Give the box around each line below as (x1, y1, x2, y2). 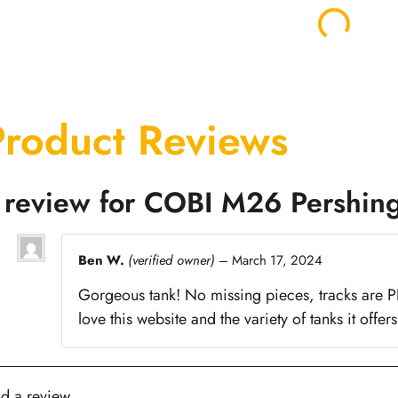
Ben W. (77, 251, 128, 270)
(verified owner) (127, 251, 215, 270)
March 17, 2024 (231, 251, 322, 270)
